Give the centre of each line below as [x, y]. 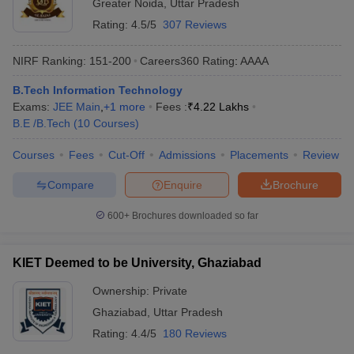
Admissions [187, 155]
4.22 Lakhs [221, 107]
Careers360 [169, 60]
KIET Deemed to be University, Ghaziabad [137, 263]
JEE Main [77, 107]
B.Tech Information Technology [98, 90]
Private [170, 291]
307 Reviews [195, 24]
